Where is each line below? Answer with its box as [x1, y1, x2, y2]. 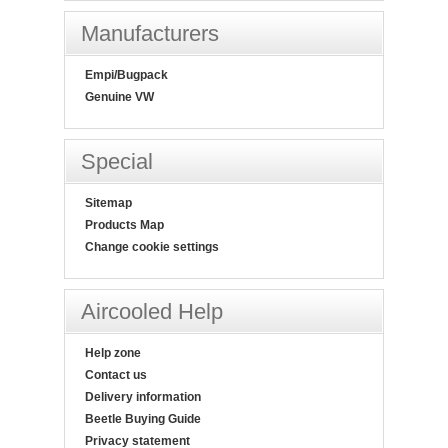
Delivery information [85, 390, 201, 405]
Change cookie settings [85, 240, 219, 255]
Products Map [85, 218, 164, 233]
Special [81, 149, 153, 175]
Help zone [85, 346, 141, 361]
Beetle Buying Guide [85, 412, 201, 427]
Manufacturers [81, 21, 219, 47]
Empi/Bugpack [85, 68, 168, 83]
